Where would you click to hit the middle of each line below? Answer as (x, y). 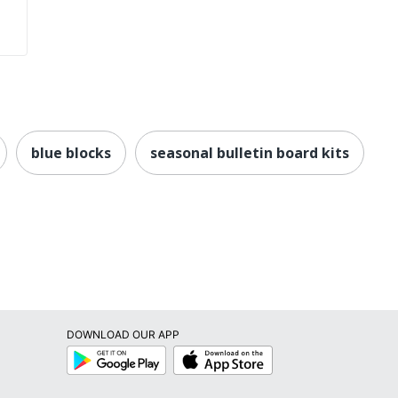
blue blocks (71, 152)
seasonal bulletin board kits (250, 152)
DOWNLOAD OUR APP (123, 334)
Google (83, 351)
